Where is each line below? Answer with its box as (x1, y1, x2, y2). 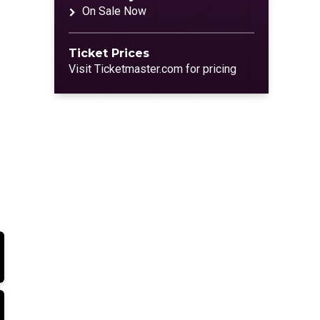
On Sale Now (82, 4, 146, 18)
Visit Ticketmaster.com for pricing (69, 62, 236, 76)
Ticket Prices (69, 46, 149, 60)
